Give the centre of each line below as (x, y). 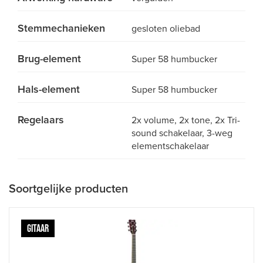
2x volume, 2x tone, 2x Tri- (186, 120)
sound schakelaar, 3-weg (182, 133)
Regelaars (41, 120)
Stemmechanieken (61, 28)
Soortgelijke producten (68, 189)
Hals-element (49, 89)
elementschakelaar (170, 146)
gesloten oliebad (166, 29)
